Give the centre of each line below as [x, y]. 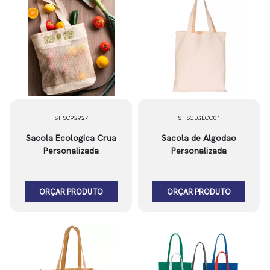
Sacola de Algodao [199, 138]
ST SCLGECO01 [199, 118]
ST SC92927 [71, 118]
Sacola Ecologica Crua [71, 138]
